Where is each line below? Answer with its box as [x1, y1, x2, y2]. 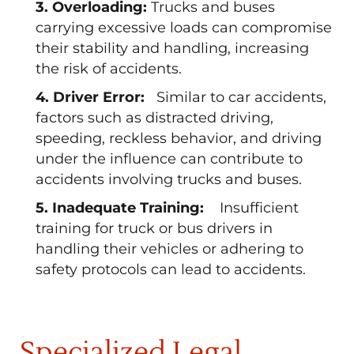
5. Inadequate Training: [36, 199, 216, 217]
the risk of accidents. [36, 60, 182, 77]
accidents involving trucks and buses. [36, 171, 302, 188]
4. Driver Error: [36, 88, 153, 106]
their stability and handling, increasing [36, 40, 309, 57]
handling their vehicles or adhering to [36, 240, 303, 258]
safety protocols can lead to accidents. [36, 261, 306, 278]
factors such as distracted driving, [36, 109, 273, 126]
